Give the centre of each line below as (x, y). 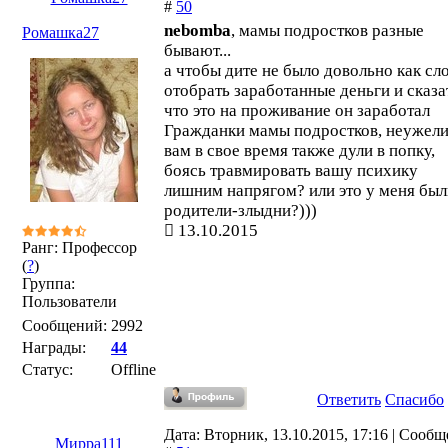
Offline (133, 369)
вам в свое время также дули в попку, (299, 150)
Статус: (47, 369)
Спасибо (414, 399)
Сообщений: (64, 325)
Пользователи (69, 301)
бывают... (197, 50)
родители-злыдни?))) (240, 210)
